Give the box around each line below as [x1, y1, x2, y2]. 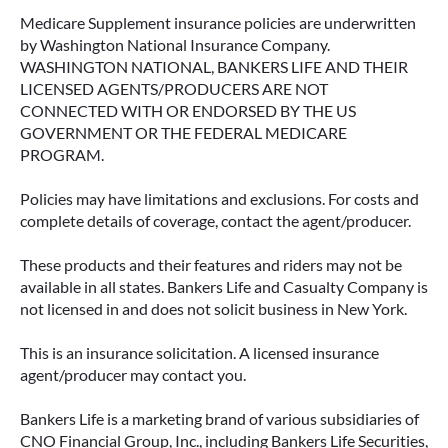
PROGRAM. [20, 145, 104, 164]
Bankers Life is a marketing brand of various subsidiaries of [20, 409, 419, 428]
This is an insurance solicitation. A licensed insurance [20, 343, 379, 362]
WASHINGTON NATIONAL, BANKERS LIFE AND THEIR [20, 57, 408, 76]
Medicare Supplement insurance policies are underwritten [20, 13, 416, 32]
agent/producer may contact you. [20, 365, 246, 384]
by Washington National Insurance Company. [20, 35, 330, 54]
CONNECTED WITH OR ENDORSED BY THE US [20, 101, 356, 120]
